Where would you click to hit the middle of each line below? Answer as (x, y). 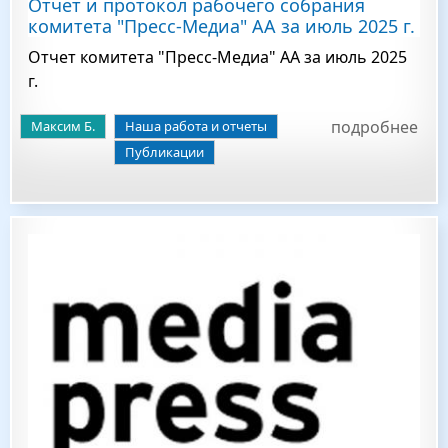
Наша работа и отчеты (196, 126)
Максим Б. (63, 126)
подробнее (374, 127)
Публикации (164, 152)
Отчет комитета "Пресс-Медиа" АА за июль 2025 (217, 57)
